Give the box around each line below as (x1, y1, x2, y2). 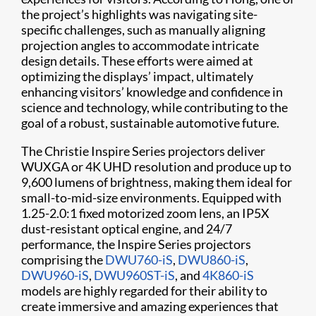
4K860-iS (202, 267, 254, 284)
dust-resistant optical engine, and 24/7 (21, 221, 232, 237)
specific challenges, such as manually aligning (21, 22, 265, 38)
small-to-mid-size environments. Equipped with (21, 190, 281, 206)
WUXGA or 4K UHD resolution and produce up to (21, 159, 291, 175)
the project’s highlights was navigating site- (21, 6, 257, 23)
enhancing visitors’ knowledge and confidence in (21, 84, 283, 100)
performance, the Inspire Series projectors (21, 236, 251, 253)
